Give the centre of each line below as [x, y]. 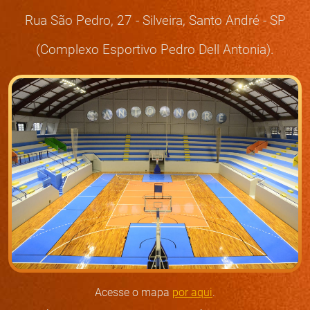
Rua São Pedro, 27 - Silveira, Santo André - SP [155, 20]
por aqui [192, 291]
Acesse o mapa [134, 291]
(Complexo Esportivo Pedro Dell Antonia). [155, 49]
